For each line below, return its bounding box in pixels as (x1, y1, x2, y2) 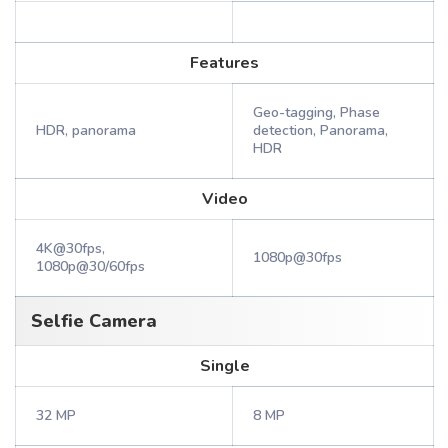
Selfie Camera (31, 309, 157, 333)
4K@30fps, (36, 239, 105, 258)
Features (190, 52, 259, 74)
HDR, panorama (36, 121, 136, 140)
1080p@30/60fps (36, 257, 145, 276)
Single (199, 355, 250, 377)
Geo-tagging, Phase (253, 103, 380, 122)
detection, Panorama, (253, 121, 388, 140)
